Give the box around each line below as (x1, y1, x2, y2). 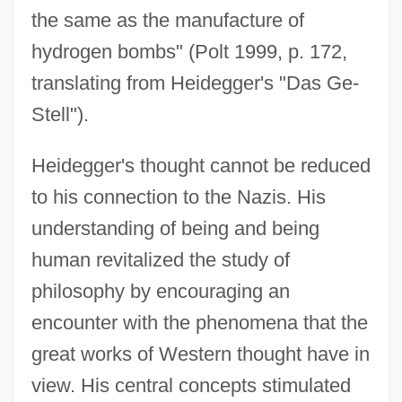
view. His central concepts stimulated (31, 373, 351, 397)
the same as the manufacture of (31, 8, 304, 31)
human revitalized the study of (31, 248, 290, 271)
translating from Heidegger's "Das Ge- (31, 71, 359, 94)
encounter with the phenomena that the (31, 310, 368, 334)
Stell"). (31, 102, 89, 126)
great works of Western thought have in (31, 342, 370, 365)
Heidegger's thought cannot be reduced (31, 153, 371, 177)
